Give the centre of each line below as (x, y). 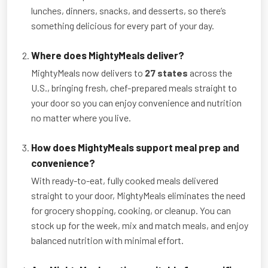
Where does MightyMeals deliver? (108, 55)
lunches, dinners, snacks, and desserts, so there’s (129, 10)
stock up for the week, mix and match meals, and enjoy (140, 225)
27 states (166, 72)
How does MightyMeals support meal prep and (135, 147)
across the (210, 72)
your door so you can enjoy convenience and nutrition (136, 102)
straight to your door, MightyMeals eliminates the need (138, 195)
